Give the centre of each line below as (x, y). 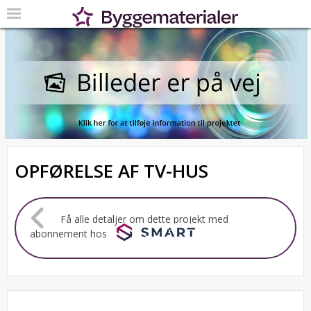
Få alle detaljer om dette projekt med (143, 219)
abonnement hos (70, 234)
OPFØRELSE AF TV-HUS (111, 171)
